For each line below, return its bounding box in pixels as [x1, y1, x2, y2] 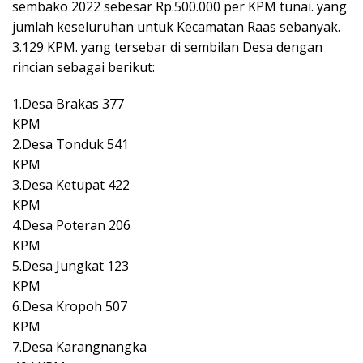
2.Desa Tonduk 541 [12, 135, 129, 153]
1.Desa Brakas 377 [12, 94, 124, 113]
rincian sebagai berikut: [12, 58, 155, 76]
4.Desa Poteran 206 [12, 216, 130, 234]
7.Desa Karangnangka [12, 337, 147, 356]
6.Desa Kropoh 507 [12, 297, 127, 315]
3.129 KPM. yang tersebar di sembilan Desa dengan [12, 37, 322, 56]
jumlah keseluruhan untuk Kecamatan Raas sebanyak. [12, 17, 340, 36]
